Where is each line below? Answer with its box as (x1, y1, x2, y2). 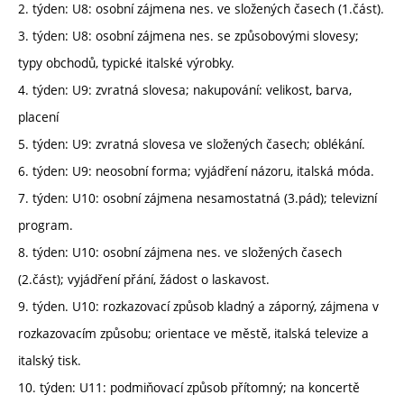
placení (18, 108, 59, 126)
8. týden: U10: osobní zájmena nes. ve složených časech (18, 243, 342, 262)
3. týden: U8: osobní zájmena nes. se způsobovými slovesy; (18, 27, 359, 45)
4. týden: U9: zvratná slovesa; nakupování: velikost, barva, (18, 81, 352, 99)
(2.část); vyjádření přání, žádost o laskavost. (18, 271, 270, 289)
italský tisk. (18, 352, 81, 370)
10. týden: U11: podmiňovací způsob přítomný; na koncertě (18, 379, 360, 397)
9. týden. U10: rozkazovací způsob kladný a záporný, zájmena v (18, 298, 379, 316)
